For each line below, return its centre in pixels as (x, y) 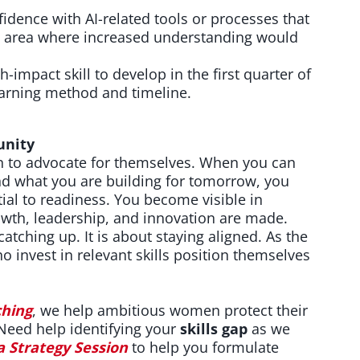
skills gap (214, 328)
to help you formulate (205, 347)
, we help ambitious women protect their (170, 310)
